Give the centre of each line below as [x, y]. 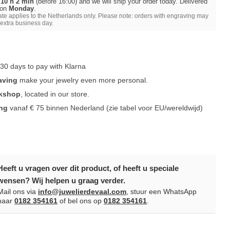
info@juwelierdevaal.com [82, 191]
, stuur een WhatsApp [161, 191]
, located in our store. [55, 94]
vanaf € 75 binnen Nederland [57, 108]
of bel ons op [81, 201]
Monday [22, 8]
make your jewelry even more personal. [83, 80]
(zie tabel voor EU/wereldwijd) [155, 108]
